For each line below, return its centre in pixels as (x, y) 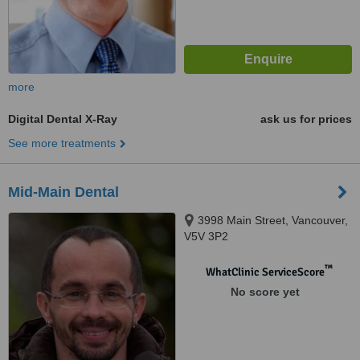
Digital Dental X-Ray (63, 119)
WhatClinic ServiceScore (265, 272)
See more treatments (62, 143)
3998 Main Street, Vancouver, (273, 220)
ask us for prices (306, 119)
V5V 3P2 (206, 236)
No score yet (265, 292)
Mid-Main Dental (63, 192)
